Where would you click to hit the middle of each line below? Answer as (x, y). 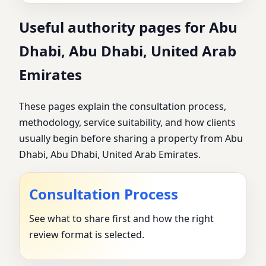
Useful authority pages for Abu (128, 27)
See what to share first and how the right (121, 219)
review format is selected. (87, 235)
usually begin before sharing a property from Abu (131, 139)
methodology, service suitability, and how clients (127, 123)
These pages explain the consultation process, (123, 107)
